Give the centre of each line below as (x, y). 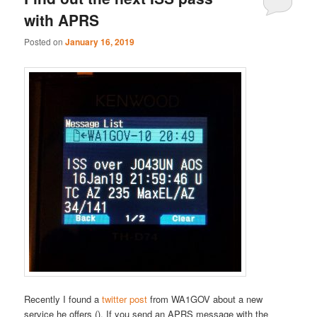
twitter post (125, 299)
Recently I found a (63, 299)
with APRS (62, 19)
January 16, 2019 (100, 42)
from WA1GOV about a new (205, 299)
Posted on (45, 42)
